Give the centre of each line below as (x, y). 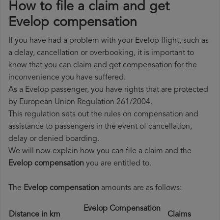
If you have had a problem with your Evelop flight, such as (109, 41)
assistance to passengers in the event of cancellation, (100, 127)
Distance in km (41, 215)
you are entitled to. (118, 164)
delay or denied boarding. (54, 139)
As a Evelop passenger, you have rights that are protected (108, 90)
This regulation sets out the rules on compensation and (103, 115)
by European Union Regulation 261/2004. (80, 102)
